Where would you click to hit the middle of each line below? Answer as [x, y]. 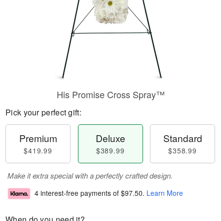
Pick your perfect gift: [43, 112]
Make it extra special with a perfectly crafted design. [90, 175]
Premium [38, 138]
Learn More [165, 193]
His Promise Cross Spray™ [110, 94]
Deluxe [110, 138]
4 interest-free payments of [78, 193]
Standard [183, 138]
